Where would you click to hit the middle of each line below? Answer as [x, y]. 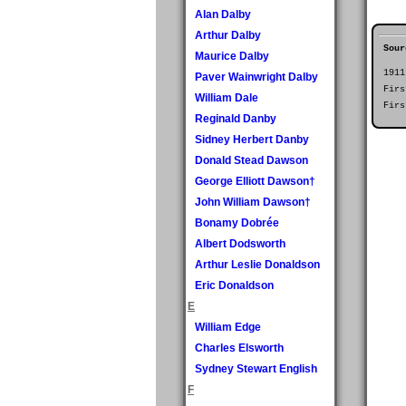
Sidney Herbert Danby [252, 139]
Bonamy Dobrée [237, 222]
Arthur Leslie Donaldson [257, 264]
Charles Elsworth [239, 348]
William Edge [228, 327]
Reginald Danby [236, 118]
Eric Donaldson [234, 285]
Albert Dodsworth [240, 243]
